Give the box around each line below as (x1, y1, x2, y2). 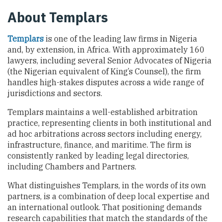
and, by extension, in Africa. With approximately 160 (7, 45, 205, 55)
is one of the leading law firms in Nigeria (44, 34, 197, 44)
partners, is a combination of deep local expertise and (7, 191, 210, 202)
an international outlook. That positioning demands (7, 202, 202, 213)
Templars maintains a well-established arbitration (7, 107, 198, 117)
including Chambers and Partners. (7, 162, 136, 172)
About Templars (7, 8, 108, 26)
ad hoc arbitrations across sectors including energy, (7, 129, 202, 139)
